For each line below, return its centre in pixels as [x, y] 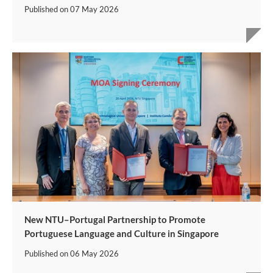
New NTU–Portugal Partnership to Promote [115, 220]
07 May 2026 [94, 9]
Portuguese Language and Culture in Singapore [122, 234]
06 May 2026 [94, 254]
